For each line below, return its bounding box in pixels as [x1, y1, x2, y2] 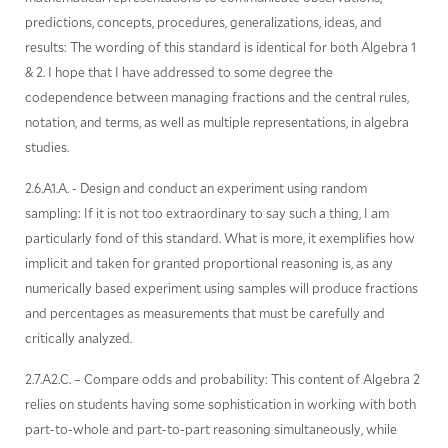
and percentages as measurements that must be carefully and [24, 303, 385, 322]
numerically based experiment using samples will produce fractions [24, 278, 418, 297]
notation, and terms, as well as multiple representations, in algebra [24, 112, 409, 131]
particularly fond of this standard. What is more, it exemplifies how [24, 228, 415, 247]
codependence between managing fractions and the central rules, [24, 87, 409, 106]
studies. [24, 137, 69, 156]
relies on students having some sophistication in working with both [24, 394, 416, 413]
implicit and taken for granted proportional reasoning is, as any [24, 253, 393, 272]
